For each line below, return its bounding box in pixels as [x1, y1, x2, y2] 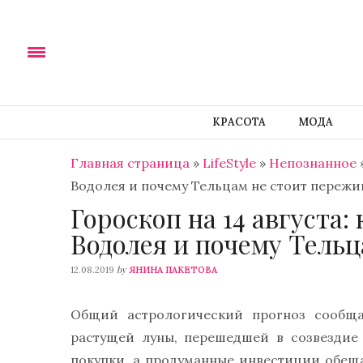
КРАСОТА [211, 115, 266, 129]
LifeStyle [203, 155, 256, 171]
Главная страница [70, 155, 190, 171]
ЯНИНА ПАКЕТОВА [129, 264, 217, 276]
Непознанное [269, 155, 357, 171]
